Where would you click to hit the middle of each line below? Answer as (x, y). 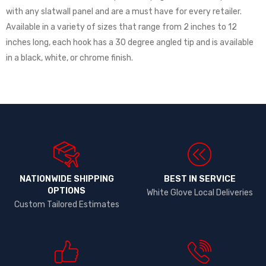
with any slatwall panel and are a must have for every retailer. (124, 11)
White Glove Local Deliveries (199, 192)
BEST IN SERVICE (199, 179)
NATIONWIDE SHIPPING (66, 179)
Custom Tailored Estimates (66, 204)
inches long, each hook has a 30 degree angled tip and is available (130, 42)
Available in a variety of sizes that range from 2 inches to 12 (121, 27)
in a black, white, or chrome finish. (70, 58)
